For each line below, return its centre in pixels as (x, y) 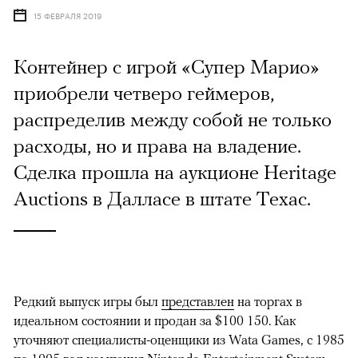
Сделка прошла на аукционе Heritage (175, 172)
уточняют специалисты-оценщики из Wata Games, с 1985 (179, 340)
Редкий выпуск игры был (88, 302)
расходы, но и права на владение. (157, 146)
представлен (198, 302)
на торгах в (268, 302)
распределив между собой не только (173, 119)
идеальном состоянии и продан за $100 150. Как (155, 321)
